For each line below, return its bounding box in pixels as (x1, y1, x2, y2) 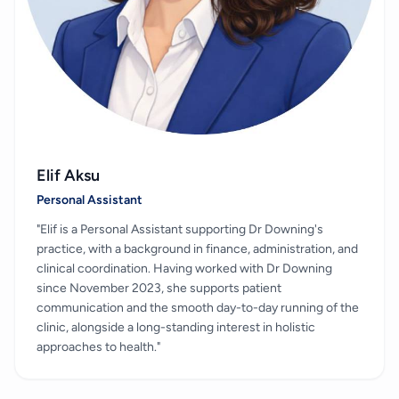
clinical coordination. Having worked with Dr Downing (37, 260, 332, 276)
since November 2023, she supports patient (37, 280, 281, 296)
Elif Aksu (37, 165, 100, 185)
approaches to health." (37, 338, 160, 354)
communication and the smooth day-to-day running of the (37, 299, 359, 315)
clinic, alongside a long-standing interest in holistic (37, 319, 315, 335)
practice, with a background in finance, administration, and (37, 240, 358, 256)
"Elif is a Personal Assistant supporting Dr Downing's (37, 221, 323, 237)
